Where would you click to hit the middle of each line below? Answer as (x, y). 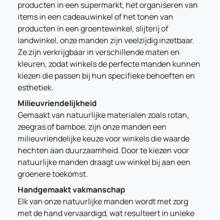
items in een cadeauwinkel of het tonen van (96, 17)
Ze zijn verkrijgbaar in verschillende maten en (99, 52)
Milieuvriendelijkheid (57, 103)
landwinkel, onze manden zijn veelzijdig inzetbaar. (106, 40)
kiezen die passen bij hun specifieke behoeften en (106, 76)
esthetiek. (36, 87)
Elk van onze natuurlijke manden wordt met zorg (103, 201)
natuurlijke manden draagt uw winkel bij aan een (104, 162)
